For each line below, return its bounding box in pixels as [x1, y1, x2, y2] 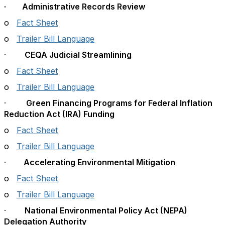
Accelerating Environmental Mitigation [14, 157, 175, 167]
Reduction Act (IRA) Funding [4, 109, 115, 119]
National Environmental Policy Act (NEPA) [19, 205, 187, 215]
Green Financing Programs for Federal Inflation [26, 98, 212, 108]
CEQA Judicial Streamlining [19, 50, 132, 60]
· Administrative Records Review [4, 2, 145, 12]
